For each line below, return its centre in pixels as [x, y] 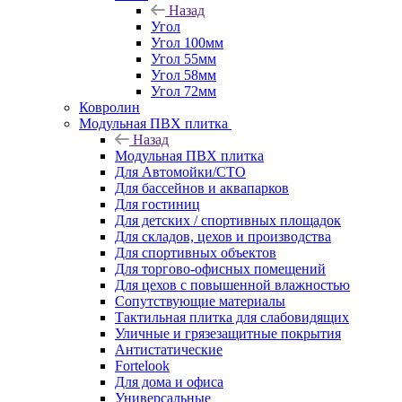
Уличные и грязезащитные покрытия [228, 333]
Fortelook [142, 365]
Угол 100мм [187, 42]
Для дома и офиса [169, 381]
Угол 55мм [184, 58]
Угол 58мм [184, 74]
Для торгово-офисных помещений [220, 268]
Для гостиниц [157, 204]
